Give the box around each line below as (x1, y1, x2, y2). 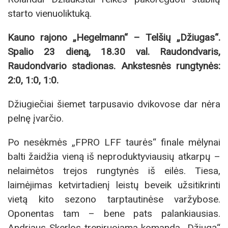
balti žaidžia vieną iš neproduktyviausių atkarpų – (8, 151, 220, 163)
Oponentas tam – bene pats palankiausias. (8, 208, 220, 220)
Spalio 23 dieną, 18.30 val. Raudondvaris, (8, 45, 220, 58)
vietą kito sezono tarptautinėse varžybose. (8, 193, 220, 206)
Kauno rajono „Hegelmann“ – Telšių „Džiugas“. (8, 31, 220, 43)
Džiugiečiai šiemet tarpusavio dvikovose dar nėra (8, 98, 220, 110)
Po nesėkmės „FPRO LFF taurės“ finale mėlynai (8, 136, 220, 149)
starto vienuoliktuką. (8, 7, 92, 19)
